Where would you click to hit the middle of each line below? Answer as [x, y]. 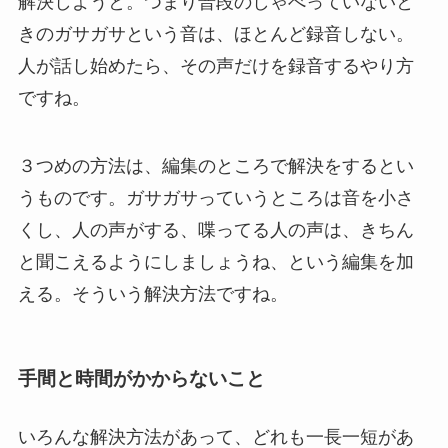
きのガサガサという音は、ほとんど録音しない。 [215, 34]
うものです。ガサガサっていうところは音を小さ [215, 197]
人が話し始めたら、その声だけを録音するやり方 [215, 66]
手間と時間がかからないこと [141, 379]
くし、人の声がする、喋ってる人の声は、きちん [215, 229]
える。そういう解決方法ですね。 [152, 293]
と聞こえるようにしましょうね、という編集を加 [215, 261]
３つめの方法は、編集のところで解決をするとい [215, 165]
